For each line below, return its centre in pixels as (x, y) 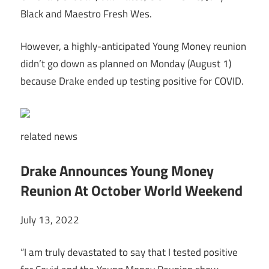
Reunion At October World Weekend (131, 190)
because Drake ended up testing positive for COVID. (132, 81)
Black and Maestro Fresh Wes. (86, 14)
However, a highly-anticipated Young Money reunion (133, 47)
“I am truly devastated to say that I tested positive (129, 252)
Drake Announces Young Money (117, 170)
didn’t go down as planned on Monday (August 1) (126, 64)
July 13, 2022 (50, 219)
